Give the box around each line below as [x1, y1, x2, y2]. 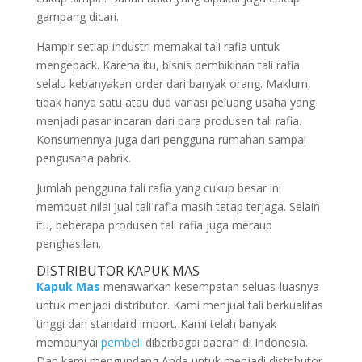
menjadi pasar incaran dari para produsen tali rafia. [36, 113, 301, 128]
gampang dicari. [36, 9, 119, 24]
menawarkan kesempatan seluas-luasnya [103, 279, 319, 294]
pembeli [100, 335, 142, 350]
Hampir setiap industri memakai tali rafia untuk [36, 39, 280, 54]
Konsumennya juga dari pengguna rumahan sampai [36, 132, 306, 147]
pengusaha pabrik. [36, 150, 131, 166]
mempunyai [36, 335, 101, 350]
